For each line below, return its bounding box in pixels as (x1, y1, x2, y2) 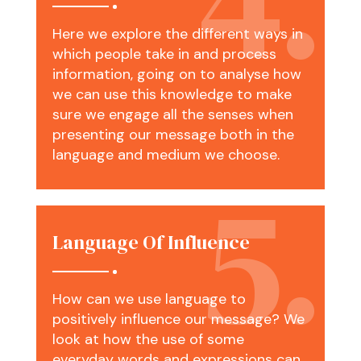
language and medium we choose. (52, 145, 280, 165)
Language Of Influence (52, 229, 250, 256)
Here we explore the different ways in (52, 24, 303, 44)
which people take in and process (52, 44, 276, 64)
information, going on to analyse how (52, 64, 301, 85)
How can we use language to (52, 289, 246, 309)
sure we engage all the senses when (52, 105, 293, 125)
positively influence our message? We (52, 309, 305, 330)
